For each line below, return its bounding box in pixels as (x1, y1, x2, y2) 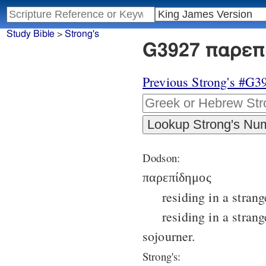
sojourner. (142, 227, 196, 245)
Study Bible (6, 29, 55, 39)
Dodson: (142, 150, 180, 166)
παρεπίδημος (142, 170, 211, 185)
